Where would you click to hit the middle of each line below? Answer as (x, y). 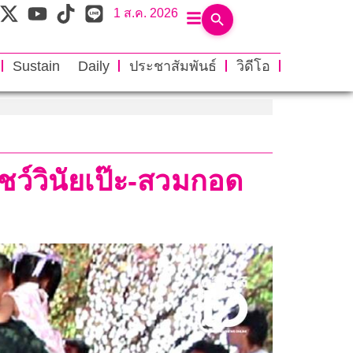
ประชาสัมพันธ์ (173, 66)
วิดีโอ (253, 66)
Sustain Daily (61, 66)
